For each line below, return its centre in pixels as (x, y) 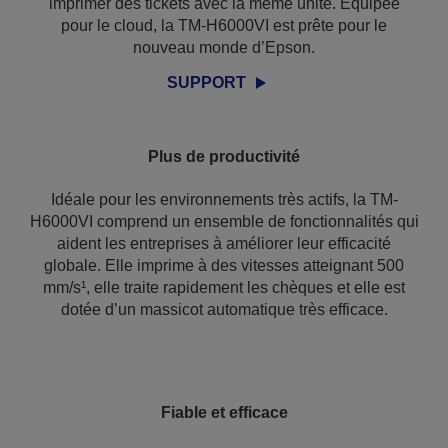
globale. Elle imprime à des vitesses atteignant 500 (224, 265)
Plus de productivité (224, 156)
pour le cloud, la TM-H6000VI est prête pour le (224, 25)
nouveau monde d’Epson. (224, 47)
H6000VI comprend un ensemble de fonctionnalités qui (224, 221)
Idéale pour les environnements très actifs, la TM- (224, 199)
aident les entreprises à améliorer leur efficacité (224, 243)
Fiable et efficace (224, 412)
